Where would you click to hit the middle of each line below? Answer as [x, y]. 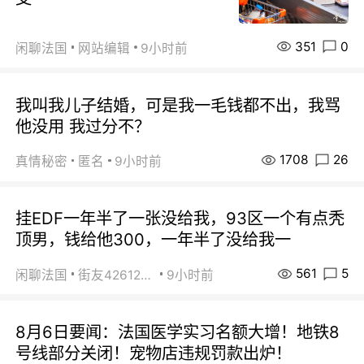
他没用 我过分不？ [83, 126]
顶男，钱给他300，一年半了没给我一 [154, 240]
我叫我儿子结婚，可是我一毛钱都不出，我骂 [178, 105]
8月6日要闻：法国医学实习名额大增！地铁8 [178, 331]
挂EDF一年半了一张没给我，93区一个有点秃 [180, 219]
